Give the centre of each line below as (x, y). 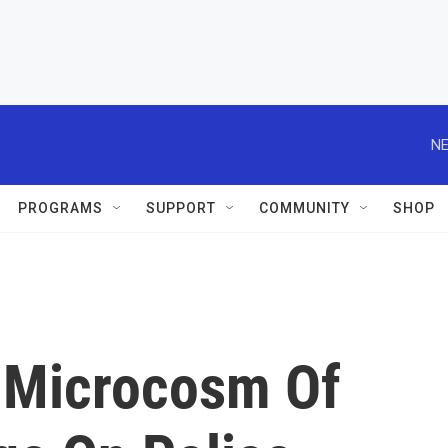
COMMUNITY (304, 208)
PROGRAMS (60, 208)
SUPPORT (181, 208)
